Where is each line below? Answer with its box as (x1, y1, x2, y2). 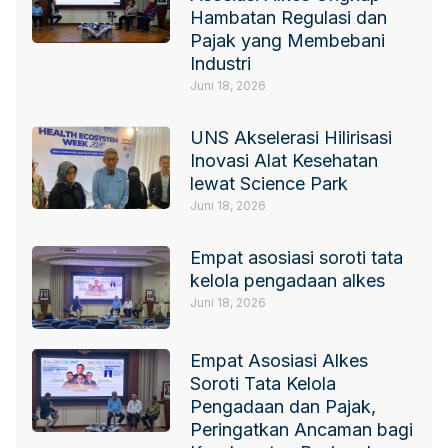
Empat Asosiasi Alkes (190, 350, 369, 372)
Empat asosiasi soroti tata (190, 247, 404, 269)
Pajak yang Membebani (190, 30, 386, 52)
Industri (190, 53, 252, 75)
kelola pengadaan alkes (190, 270, 386, 292)
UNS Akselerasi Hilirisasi (190, 127, 393, 149)
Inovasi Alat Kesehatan (190, 150, 379, 172)
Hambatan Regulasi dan (190, 7, 388, 29)
